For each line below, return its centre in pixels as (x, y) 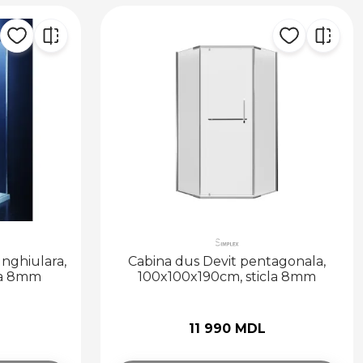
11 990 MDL (227, 328)
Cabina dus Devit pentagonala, (227, 261)
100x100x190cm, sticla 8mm (227, 276)
